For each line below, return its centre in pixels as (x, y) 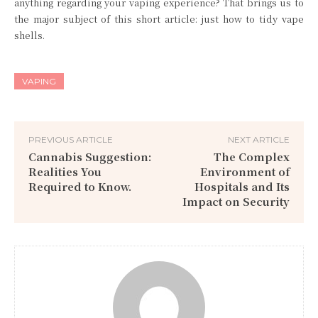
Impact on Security (236, 202)
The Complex (251, 157)
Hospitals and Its (242, 187)
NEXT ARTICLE (258, 140)
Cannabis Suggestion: (90, 157)
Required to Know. (80, 187)
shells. (29, 35)
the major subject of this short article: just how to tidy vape (159, 19)
